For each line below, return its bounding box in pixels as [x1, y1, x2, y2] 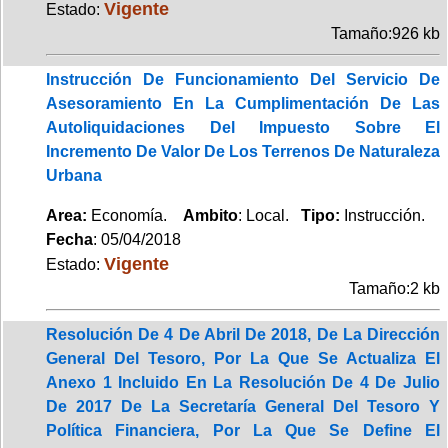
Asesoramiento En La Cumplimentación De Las [46, 94, 440, 112]
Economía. [87, 206, 183, 224]
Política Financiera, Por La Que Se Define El [46, 421, 440, 439]
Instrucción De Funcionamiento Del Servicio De [46, 70, 440, 88]
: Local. [238, 206, 301, 224]
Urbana [46, 166, 102, 184]
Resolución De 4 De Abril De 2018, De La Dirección [46, 325, 440, 343]
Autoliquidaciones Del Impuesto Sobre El [46, 118, 440, 136]
